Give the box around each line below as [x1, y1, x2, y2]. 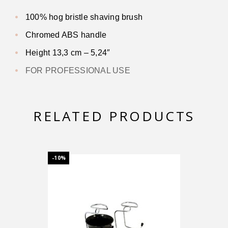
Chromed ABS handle [25, 31, 107, 40]
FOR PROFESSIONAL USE [25, 66, 130, 75]
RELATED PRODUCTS [33, 107, 195, 126]
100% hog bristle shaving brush [25, 13, 143, 22]
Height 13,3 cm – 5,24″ [25, 48, 110, 58]
